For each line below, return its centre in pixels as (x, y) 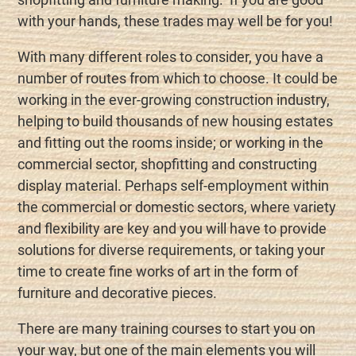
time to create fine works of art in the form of (158, 272)
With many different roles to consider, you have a (171, 57)
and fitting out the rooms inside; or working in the (171, 143)
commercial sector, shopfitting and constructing (168, 164)
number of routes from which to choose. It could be (178, 79)
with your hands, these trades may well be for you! (176, 21)
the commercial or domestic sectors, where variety (177, 207)
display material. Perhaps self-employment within (174, 186)
